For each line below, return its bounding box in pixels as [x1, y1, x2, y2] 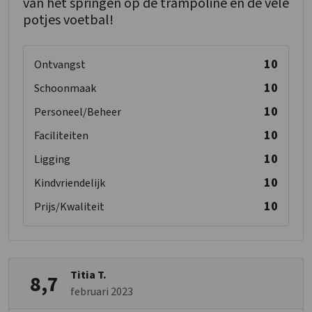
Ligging [34, 152, 70, 168]
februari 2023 [70, 284, 133, 300]
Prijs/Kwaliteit [34, 199, 104, 215]
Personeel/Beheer [34, 104, 121, 120]
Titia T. [70, 267, 107, 283]
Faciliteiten [34, 128, 88, 144]
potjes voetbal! [23, 10, 114, 31]
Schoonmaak [34, 81, 96, 97]
